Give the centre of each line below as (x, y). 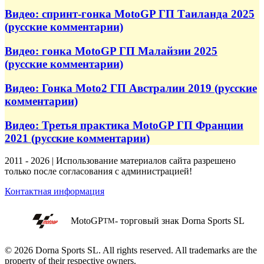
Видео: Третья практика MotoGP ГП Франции (124, 125)
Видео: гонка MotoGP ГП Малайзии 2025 (111, 51)
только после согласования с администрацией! (98, 171)
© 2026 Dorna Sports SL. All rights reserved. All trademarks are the (131, 250)
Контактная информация (55, 192)
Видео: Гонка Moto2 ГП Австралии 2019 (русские (131, 88)
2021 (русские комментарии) (77, 138)
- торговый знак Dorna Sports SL (180, 221)
